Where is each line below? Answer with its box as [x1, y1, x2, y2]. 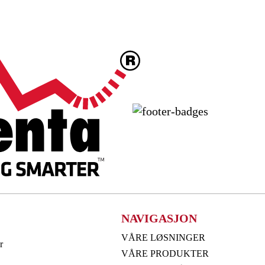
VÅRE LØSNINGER [121, 232, 206, 243]
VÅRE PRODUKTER [121, 248, 209, 258]
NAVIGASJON [121, 211, 198, 225]
